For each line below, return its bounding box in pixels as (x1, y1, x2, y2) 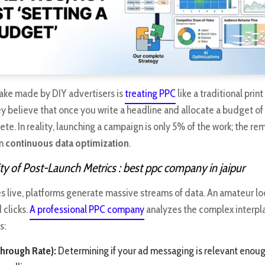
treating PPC (125, 87, 176, 101)
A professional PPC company (30, 202, 144, 216)
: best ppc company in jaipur (116, 160, 245, 175)
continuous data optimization (5, 137, 129, 150)
